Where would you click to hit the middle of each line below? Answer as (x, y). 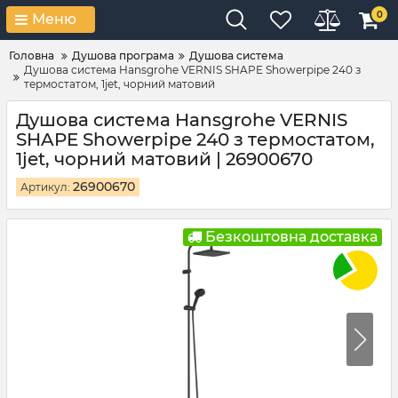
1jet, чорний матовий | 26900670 (164, 159)
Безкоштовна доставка (290, 237)
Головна (32, 56)
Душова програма (123, 56)
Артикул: (47, 187)
